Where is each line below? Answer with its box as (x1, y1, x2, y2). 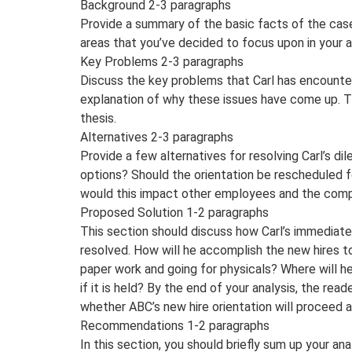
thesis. (80, 110, 116, 126)
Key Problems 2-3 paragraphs (80, 53, 244, 69)
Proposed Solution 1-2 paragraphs (80, 204, 269, 220)
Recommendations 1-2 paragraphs (80, 317, 269, 333)
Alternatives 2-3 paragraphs (80, 129, 233, 145)
